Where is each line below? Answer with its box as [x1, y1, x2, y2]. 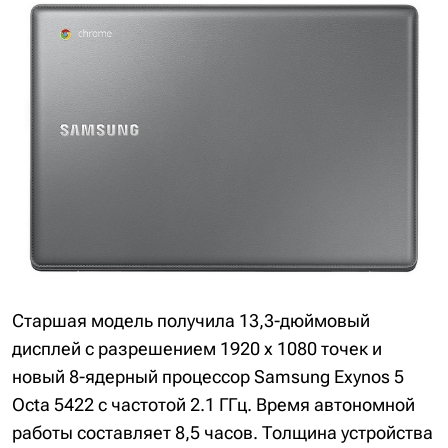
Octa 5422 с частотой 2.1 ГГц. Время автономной [12, 394, 415, 416]
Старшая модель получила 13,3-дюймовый [12, 310, 370, 332]
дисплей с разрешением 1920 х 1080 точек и [12, 338, 382, 360]
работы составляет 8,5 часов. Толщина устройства [12, 422, 433, 444]
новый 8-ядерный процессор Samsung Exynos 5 [12, 366, 404, 388]
